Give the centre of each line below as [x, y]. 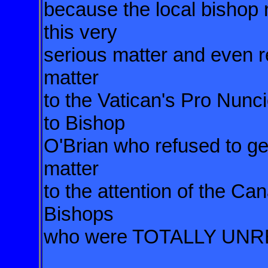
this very [83, 32]
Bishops [79, 214]
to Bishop [87, 123]
